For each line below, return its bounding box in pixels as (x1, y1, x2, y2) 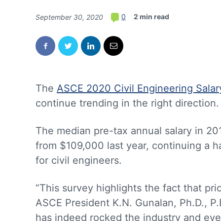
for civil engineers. (36, 154, 122, 167)
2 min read (134, 12, 169, 21)
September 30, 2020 (36, 13, 103, 22)
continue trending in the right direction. (36, 97, 219, 110)
